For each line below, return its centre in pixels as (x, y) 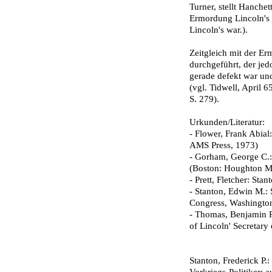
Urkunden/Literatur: (227, 122)
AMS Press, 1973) (224, 145)
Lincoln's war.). (219, 30)
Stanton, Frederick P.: (229, 260)
